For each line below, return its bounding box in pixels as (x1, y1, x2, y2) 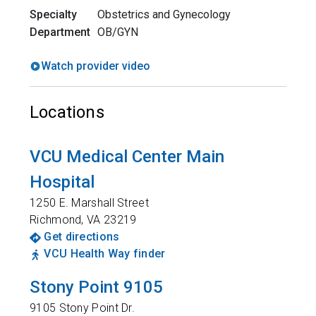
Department (30, 25, 90, 39)
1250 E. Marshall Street (30, 196, 149, 209)
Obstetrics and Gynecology (97, 8, 231, 21)
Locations (30, 102, 104, 122)
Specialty (30, 8, 77, 21)
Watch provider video (41, 59, 150, 73)
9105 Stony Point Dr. (30, 301, 135, 315)
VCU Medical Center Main (30, 147, 224, 166)
